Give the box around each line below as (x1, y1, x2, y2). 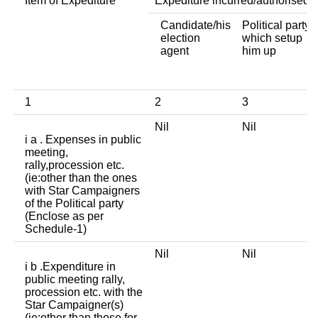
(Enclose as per (25, 209, 104, 222)
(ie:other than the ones (25, 171, 137, 184)
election (160, 31, 200, 44)
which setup (242, 31, 302, 44)
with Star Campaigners (25, 184, 140, 197)
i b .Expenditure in (25, 260, 116, 273)
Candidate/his (160, 18, 231, 31)
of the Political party (25, 197, 124, 209)
